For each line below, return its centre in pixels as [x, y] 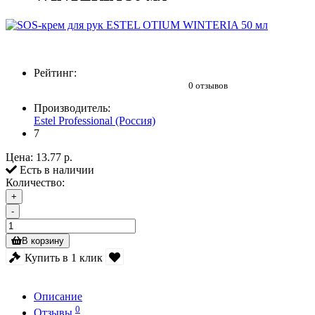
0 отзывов [208, 86]
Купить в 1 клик [63, 257]
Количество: [35, 183]
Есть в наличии [56, 170]
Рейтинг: [55, 73]
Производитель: [72, 108]
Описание [58, 297]
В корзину [43, 241]
